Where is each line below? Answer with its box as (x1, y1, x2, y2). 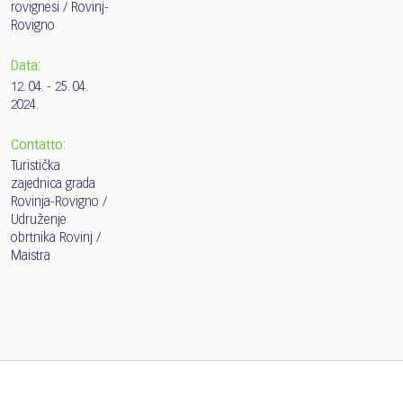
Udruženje (11, 213, 67, 227)
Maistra (11, 249, 50, 263)
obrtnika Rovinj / (11, 231, 101, 245)
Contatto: (11, 139, 66, 152)
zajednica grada (11, 177, 95, 191)
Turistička (11, 159, 60, 173)
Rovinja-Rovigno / (11, 195, 107, 209)
